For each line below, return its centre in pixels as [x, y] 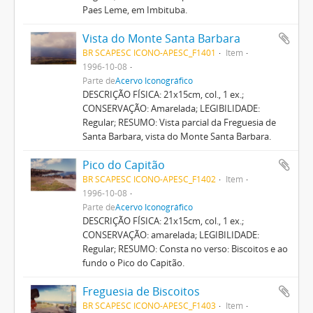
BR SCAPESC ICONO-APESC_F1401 [149, 52]
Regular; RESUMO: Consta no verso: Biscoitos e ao [185, 248]
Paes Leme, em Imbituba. [134, 9]
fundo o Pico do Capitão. [133, 262]
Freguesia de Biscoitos [141, 291]
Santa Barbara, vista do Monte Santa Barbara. [176, 136]
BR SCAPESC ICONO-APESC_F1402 [149, 179]
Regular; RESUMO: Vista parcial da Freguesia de [179, 122]
